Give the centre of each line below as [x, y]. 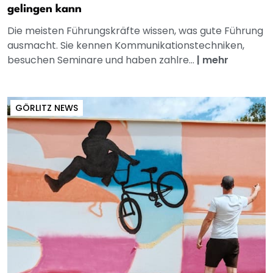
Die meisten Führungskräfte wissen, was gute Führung [135, 31]
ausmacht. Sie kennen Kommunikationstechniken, [126, 46]
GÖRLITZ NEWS [47, 108]
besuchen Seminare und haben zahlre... [102, 60]
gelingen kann [44, 9]
